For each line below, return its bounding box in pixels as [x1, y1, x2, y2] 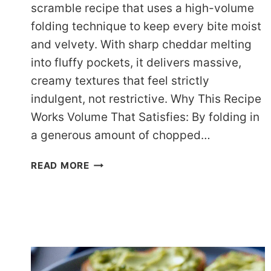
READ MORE [31, 160, 90, 172]
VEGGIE [88, 186, 126, 198]
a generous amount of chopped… [31, 128, 211, 143]
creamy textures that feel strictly [31, 74, 209, 88]
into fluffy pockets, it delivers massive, [31, 56, 241, 70]
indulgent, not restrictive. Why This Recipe [31, 92, 261, 106]
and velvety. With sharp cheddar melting [31, 38, 252, 52]
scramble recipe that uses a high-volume [31, 1, 254, 16]
